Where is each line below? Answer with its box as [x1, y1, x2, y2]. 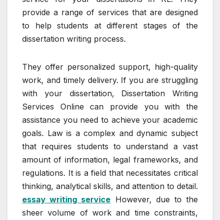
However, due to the [110, 194, 198, 204]
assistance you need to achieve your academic [22, 114, 198, 125]
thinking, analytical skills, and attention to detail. [22, 181, 198, 191]
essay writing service [22, 194, 111, 204]
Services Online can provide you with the [22, 101, 198, 111]
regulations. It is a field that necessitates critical [22, 167, 198, 178]
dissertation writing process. [22, 33, 126, 44]
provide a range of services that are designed [22, 7, 198, 17]
